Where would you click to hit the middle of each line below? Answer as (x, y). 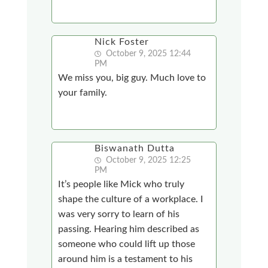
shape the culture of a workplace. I (131, 199)
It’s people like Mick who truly (121, 184)
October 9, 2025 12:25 (147, 160)
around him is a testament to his (126, 259)
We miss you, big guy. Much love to (132, 77)
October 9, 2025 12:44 (147, 54)
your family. (83, 92)
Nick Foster (122, 42)
